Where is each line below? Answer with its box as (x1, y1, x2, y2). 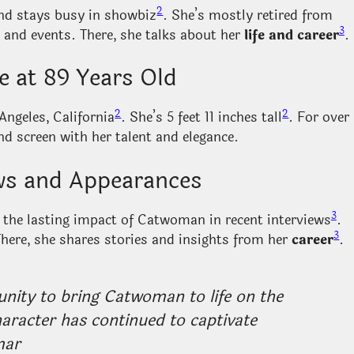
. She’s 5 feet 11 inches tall (121, 107, 283, 129)
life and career (243, 24, 339, 46)
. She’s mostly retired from (163, 4, 333, 26)
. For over (288, 107, 350, 129)
